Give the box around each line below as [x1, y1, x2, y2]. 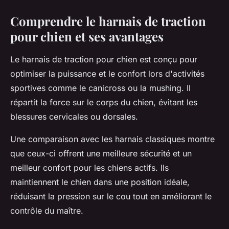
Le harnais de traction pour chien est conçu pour [10, 54, 197, 64]
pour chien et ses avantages [10, 28, 164, 44]
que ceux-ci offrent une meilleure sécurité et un [10, 148, 192, 158]
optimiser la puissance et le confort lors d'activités [10, 68, 204, 79]
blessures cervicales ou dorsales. [10, 111, 138, 122]
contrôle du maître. [10, 205, 83, 216]
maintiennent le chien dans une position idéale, [10, 176, 190, 187]
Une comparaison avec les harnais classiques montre [10, 133, 215, 144]
